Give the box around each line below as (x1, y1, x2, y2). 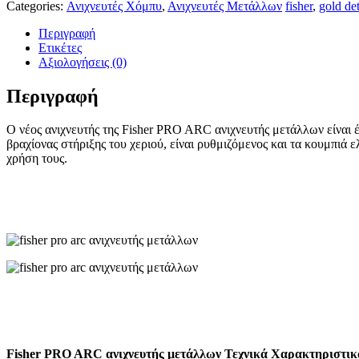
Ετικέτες (38, 40, 82, 54)
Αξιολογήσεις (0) (38, 54, 127, 69)
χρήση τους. (6, 151, 67, 166)
